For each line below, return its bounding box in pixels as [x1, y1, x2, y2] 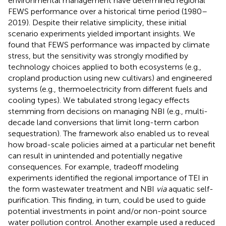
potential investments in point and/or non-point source [8, 206, 207, 216]
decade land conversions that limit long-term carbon [8, 117, 199, 127]
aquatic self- [166, 184, 213, 194]
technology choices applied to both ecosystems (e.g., [8, 62, 201, 72]
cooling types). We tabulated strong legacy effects [8, 95, 190, 105]
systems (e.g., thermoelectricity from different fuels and [8, 84, 207, 94]
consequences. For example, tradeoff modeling [8, 161, 179, 172]
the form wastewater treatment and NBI [8, 184, 156, 194]
